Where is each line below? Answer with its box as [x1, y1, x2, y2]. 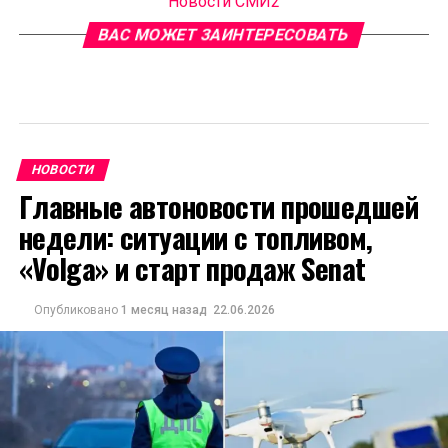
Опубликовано [33, 303, 118, 318]
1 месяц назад [120, 303, 207, 318]
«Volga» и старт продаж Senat [18, 247, 366, 290]
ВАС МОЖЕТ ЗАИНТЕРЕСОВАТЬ [97, 25, 352, 45]
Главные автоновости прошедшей [18, 185, 418, 228]
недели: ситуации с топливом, [18, 216, 373, 259]
